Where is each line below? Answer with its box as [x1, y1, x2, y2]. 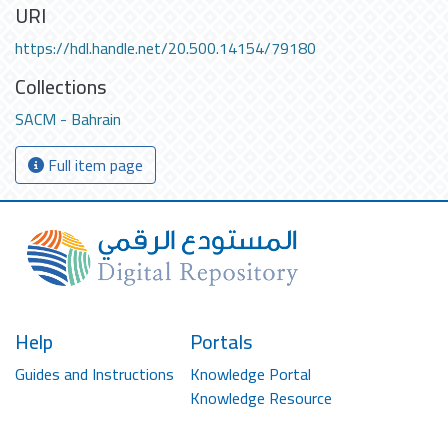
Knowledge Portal [190, 358, 311, 389]
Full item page [44, 149, 143, 180]
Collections [15, 67, 107, 105]
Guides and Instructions [15, 358, 174, 389]
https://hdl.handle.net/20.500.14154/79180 [15, 32, 316, 63]
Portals [190, 322, 253, 360]
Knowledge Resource [190, 382, 332, 413]
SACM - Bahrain [15, 103, 121, 134]
